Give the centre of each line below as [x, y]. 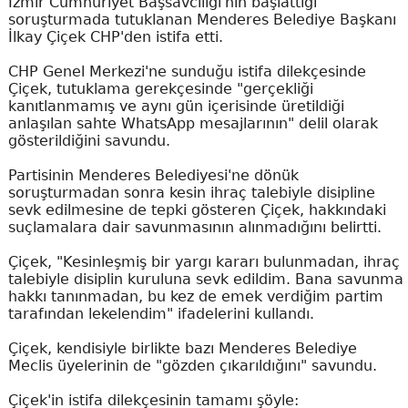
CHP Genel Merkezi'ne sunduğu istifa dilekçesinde [187, 71]
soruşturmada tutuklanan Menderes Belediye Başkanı [202, 20]
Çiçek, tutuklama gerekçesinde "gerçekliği [160, 89]
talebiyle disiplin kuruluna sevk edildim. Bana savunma [205, 279]
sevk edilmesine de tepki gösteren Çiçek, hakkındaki [197, 210]
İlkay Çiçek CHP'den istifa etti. [115, 37]
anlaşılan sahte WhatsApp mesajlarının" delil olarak [193, 123]
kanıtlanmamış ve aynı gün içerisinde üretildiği [176, 106]
